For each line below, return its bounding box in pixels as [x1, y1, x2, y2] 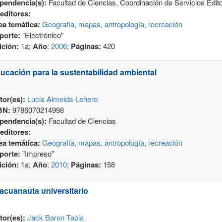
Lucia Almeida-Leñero [27, 94, 98, 105]
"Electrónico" [20, 30, 63, 41]
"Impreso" [20, 148, 54, 159]
